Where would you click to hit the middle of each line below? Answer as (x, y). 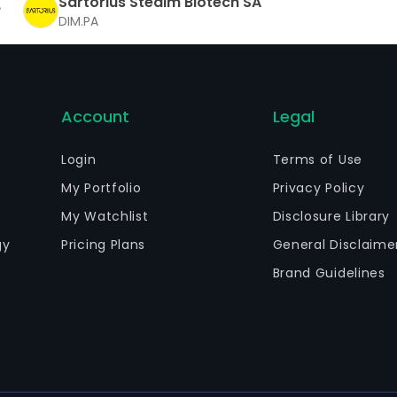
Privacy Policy (319, 188)
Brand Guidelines (329, 273)
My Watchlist (105, 216)
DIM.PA (78, 21)
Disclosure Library (331, 216)
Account (96, 117)
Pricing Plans (104, 245)
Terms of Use (317, 160)
